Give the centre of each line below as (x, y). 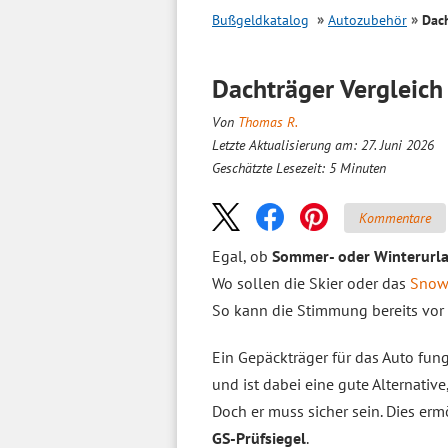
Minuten (363, 168)
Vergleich (391, 88)
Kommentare (395, 217)
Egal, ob (242, 256)
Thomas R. (268, 122)
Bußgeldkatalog (260, 20)
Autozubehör (367, 20)
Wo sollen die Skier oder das (311, 283)
